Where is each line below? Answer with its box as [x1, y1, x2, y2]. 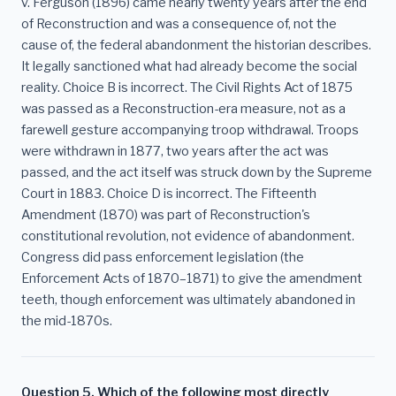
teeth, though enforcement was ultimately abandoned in [21, 292, 355, 308]
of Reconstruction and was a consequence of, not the [21, 16, 337, 33]
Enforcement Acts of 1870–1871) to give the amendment [21, 270, 362, 287]
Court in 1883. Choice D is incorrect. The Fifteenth [21, 186, 316, 202]
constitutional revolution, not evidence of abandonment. [21, 228, 354, 245]
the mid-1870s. [21, 313, 112, 330]
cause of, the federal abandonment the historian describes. [21, 37, 371, 54]
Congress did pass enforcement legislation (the [21, 249, 304, 266]
